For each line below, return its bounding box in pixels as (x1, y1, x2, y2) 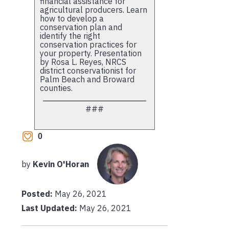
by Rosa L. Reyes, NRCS (40, 56, 126, 67)
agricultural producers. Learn (40, 4, 147, 15)
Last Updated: (21, 202, 77, 213)
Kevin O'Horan (33, 158, 89, 169)
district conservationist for (40, 65, 136, 76)
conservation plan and (40, 21, 122, 32)
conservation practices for (40, 39, 136, 50)
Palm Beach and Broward (40, 74, 134, 84)
